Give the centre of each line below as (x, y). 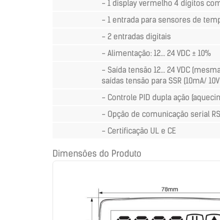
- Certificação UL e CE (139, 131)
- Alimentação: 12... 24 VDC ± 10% (156, 53)
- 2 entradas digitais (136, 36)
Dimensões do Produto (97, 153)
